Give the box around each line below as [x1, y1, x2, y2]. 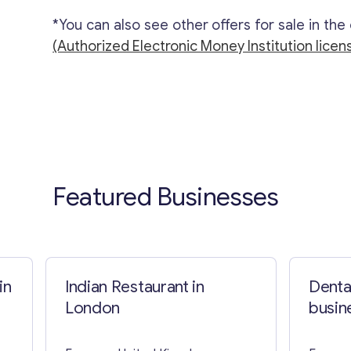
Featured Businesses [52, 180, 279, 212]
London [65, 297, 121, 318]
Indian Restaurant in [65, 276, 204, 297]
